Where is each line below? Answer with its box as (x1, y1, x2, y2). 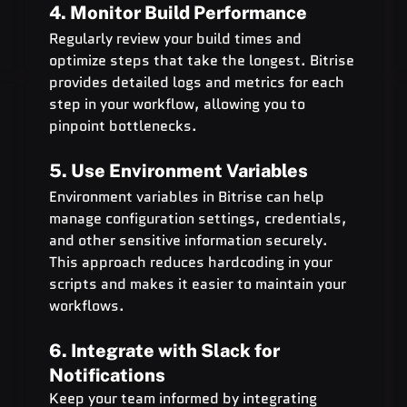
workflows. (48, 294, 124, 316)
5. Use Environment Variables (48, 159, 308, 182)
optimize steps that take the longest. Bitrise (48, 49, 358, 71)
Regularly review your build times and (48, 27, 305, 49)
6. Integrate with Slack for (48, 339, 283, 362)
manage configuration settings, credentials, (48, 207, 351, 229)
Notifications (48, 363, 165, 386)
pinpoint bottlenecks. (48, 114, 197, 136)
